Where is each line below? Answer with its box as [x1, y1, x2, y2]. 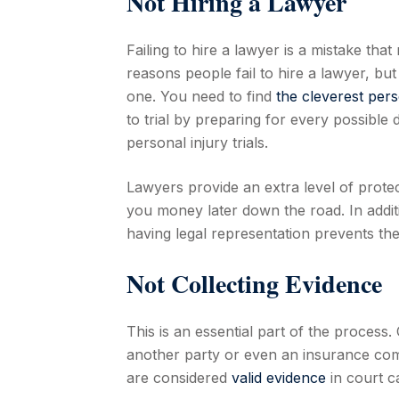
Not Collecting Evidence [126, 265, 390, 302]
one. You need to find [126, 86, 276, 105]
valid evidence [232, 368, 326, 387]
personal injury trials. [126, 133, 268, 151]
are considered [126, 368, 232, 387]
